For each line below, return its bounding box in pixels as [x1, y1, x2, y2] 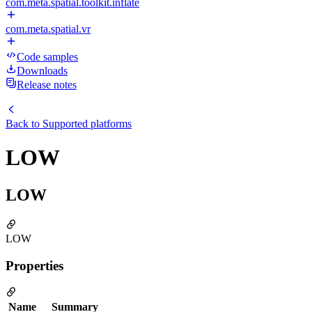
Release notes [17, 79, 77, 91]
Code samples [17, 51, 78, 63]
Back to [6, 118, 42, 130]
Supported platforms [42, 118, 132, 130]
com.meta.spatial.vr [6, 23, 91, 35]
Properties [6, 258, 63, 273]
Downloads [17, 65, 68, 77]
